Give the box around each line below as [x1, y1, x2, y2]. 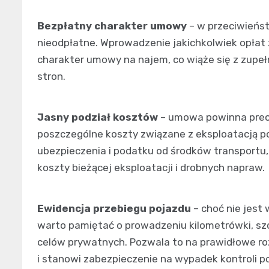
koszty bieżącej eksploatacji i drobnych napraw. [37, 161, 265, 174]
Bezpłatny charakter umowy [37, 19, 187, 32]
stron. [37, 70, 65, 82]
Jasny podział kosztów [37, 110, 158, 123]
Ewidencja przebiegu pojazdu [37, 202, 191, 214]
